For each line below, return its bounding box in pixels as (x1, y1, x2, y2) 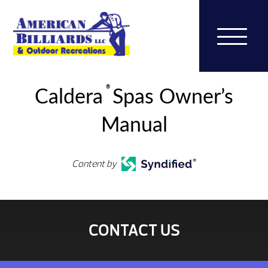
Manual (100, 115, 167, 136)
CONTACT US (88, 220, 180, 241)
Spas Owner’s (107, 87, 233, 108)
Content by (72, 158, 117, 170)
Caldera (35, 87, 103, 108)
